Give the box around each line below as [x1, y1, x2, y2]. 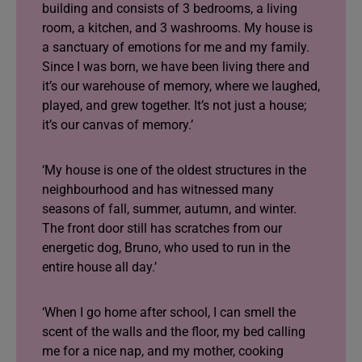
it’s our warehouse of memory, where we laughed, [42, 78, 320, 94]
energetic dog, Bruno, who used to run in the [42, 240, 290, 255]
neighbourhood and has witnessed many [42, 182, 274, 197]
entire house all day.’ [42, 259, 157, 275]
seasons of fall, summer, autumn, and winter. [42, 201, 297, 217]
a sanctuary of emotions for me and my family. [42, 40, 309, 55]
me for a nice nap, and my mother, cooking [42, 343, 284, 359]
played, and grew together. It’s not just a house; [42, 98, 306, 113]
